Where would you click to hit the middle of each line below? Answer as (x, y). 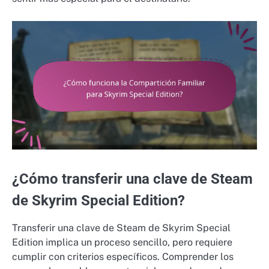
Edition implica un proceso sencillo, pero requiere (122, 242)
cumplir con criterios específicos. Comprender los (123, 256)
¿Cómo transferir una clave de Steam (132, 179)
